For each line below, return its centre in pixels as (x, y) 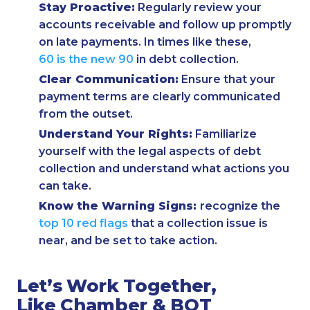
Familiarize (225, 134)
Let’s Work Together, (117, 285)
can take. (65, 186)
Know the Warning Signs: (119, 206)
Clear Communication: (109, 80)
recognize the (240, 206)
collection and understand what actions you (164, 169)
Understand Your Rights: (116, 134)
